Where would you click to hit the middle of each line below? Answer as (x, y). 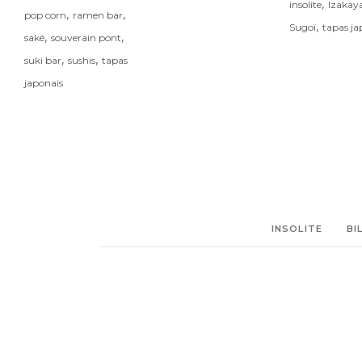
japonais (44, 82)
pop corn (45, 15)
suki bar (43, 60)
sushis (82, 60)
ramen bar (98, 15)
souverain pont (86, 37)
